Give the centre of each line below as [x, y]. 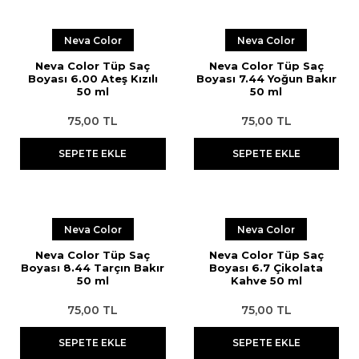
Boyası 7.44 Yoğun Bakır [266, 78]
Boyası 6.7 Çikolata [266, 267]
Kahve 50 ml [266, 280]
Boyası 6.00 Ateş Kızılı [93, 78]
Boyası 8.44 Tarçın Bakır [93, 267]
